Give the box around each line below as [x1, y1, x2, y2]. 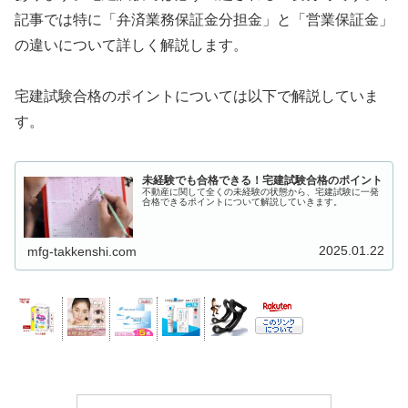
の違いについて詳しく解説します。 [15, 36, 248, 53]
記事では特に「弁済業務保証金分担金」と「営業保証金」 [15, 11, 393, 27]
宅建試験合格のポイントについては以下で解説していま [15, 88, 379, 105]
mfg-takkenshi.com [27, 243, 138, 259]
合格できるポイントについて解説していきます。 [142, 196, 343, 207]
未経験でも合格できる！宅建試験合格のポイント [142, 173, 383, 187]
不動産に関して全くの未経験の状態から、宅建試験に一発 [142, 186, 380, 197]
